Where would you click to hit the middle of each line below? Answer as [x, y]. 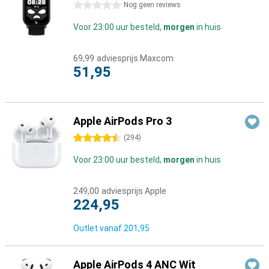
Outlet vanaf [98, 228]
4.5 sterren [94, 138]
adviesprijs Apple [134, 191]
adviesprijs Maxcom [135, 58]
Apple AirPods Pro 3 [122, 121]
